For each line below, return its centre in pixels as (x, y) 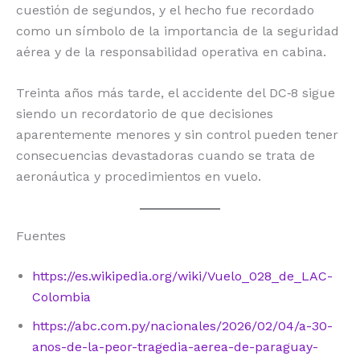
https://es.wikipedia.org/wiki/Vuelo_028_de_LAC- (182, 276)
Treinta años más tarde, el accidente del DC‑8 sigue (176, 93)
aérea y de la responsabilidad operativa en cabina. (171, 51)
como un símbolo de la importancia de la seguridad (178, 31)
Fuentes (41, 235)
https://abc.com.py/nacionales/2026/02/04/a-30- (182, 325)
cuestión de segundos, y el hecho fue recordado (165, 10)
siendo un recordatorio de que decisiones (145, 114)
